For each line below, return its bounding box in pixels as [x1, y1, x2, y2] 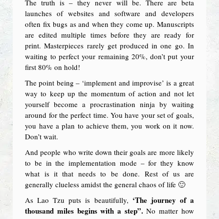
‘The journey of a [132, 194, 194, 205]
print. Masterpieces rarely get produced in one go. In [25, 40, 194, 50]
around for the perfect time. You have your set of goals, [25, 109, 194, 120]
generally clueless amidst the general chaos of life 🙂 [25, 179, 186, 189]
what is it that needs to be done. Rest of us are [25, 168, 194, 178]
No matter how [143, 205, 194, 216]
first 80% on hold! [25, 62, 81, 72]
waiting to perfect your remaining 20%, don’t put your [25, 51, 194, 61]
